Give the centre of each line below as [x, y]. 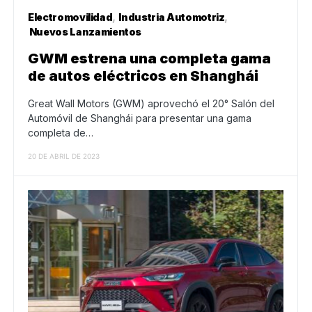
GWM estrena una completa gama [149, 58]
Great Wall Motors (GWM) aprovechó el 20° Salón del [151, 103]
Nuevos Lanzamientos [85, 31]
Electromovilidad [70, 17]
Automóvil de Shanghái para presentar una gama [140, 118]
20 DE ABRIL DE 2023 [64, 156]
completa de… [61, 132]
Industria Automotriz [172, 17]
